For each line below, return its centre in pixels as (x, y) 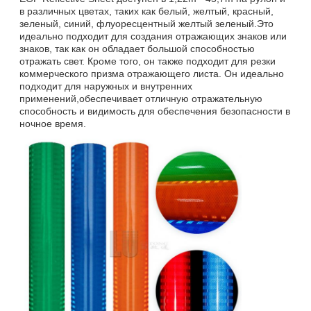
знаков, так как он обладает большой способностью (137, 48)
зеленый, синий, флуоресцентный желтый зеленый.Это (146, 23)
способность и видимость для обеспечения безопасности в (155, 111)
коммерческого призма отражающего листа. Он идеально (152, 73)
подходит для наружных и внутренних (106, 86)
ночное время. (53, 123)
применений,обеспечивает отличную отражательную (141, 98)
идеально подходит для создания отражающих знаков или (153, 36)
